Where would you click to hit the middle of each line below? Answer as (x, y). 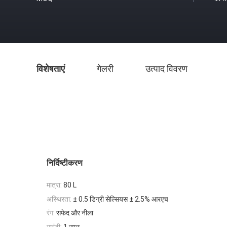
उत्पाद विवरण (166, 69)
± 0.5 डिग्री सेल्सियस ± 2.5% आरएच (121, 199)
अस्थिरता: (59, 199)
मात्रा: (54, 185)
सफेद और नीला (75, 213)
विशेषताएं (51, 69)
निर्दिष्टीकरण (65, 163)
